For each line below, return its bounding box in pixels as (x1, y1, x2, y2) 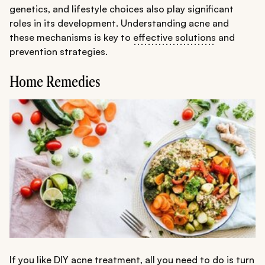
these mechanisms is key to (9, 31, 133, 43)
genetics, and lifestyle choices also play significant (9, 2, 234, 15)
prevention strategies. (9, 45, 108, 57)
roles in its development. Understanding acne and (9, 17, 229, 29)
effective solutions (133, 31, 216, 43)
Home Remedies (9, 73, 101, 91)
